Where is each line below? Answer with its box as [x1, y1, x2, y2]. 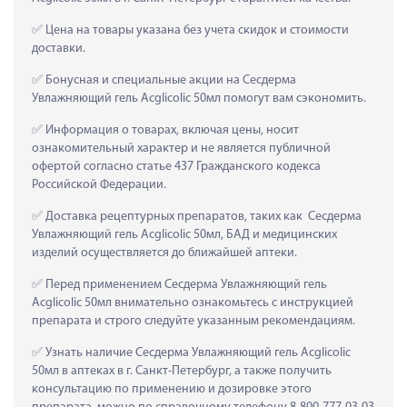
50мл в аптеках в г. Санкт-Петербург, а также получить [32, 363, 332, 378]
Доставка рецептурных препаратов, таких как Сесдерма [43, 209, 362, 223]
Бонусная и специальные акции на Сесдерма [43, 73, 296, 87]
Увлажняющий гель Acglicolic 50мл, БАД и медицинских [32, 227, 337, 242]
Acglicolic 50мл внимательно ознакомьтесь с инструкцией [32, 295, 353, 310]
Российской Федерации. [32, 177, 166, 192]
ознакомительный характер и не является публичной [32, 141, 331, 155]
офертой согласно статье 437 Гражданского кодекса [32, 159, 321, 174]
